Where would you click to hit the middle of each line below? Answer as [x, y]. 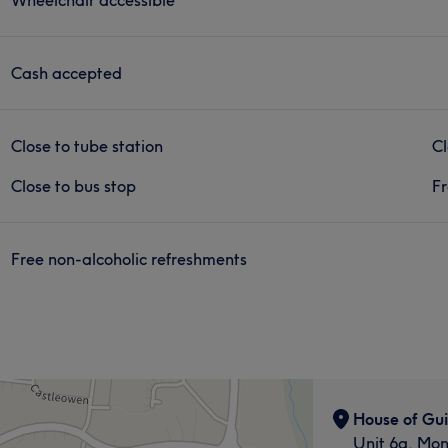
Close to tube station [87, 145]
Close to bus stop [74, 185]
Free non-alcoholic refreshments [129, 258]
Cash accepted [67, 72]
